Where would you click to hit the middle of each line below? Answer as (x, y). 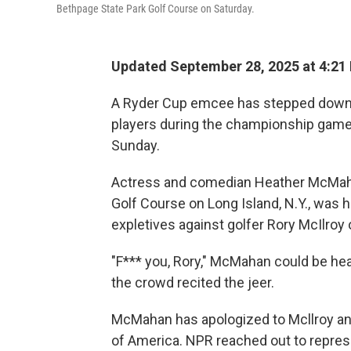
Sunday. (136, 145)
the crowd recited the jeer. (193, 282)
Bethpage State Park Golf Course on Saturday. (156, 9)
